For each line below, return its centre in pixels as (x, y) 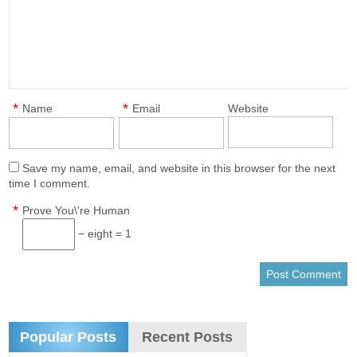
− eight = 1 (104, 233)
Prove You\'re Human (76, 210)
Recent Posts (188, 337)
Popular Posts (69, 337)
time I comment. (50, 183)
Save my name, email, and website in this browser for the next (179, 168)
